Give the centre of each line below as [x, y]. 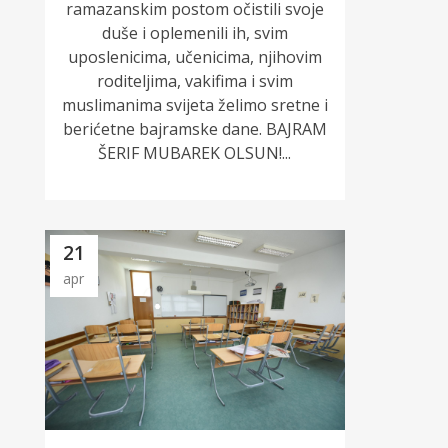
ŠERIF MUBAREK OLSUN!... [195, 152]
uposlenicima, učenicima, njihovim [194, 56]
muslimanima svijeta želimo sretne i [194, 104]
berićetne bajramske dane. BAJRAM [194, 128]
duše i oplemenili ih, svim [194, 32]
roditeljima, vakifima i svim [194, 80]
